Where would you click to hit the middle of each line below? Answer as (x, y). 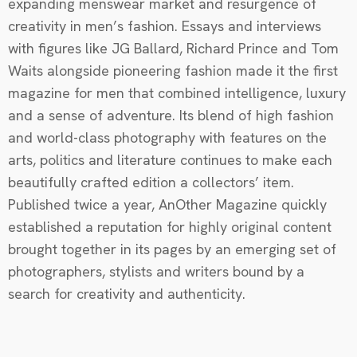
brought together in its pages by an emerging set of (172, 249)
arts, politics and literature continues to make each (170, 160)
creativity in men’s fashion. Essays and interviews (165, 26)
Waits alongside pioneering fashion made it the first (173, 71)
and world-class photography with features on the (167, 138)
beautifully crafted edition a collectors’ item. (151, 182)
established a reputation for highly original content (170, 227)
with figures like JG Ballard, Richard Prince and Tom (173, 49)
